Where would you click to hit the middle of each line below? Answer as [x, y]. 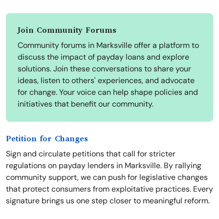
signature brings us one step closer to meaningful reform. [108, 201]
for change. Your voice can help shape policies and [108, 92]
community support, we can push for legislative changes [107, 177]
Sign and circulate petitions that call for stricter [91, 154]
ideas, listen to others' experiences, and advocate [106, 81]
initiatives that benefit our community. [86, 104]
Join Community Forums [67, 31]
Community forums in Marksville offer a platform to [108, 45]
